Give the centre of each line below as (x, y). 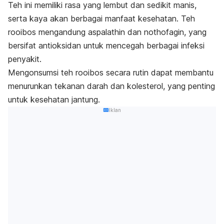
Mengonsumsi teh (42, 73)
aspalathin (106, 32)
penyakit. (25, 59)
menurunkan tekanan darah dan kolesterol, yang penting (111, 86)
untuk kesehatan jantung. (54, 100)
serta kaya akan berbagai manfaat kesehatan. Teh (101, 19)
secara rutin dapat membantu (158, 73)
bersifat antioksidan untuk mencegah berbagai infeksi (106, 46)
